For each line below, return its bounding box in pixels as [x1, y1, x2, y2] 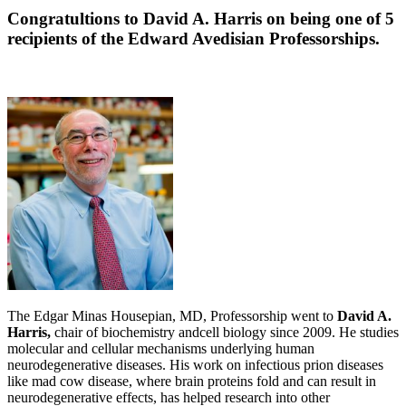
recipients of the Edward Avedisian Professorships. [7, 29, 384, 49]
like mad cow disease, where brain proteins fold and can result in [7, 373, 376, 390]
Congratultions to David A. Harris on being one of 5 [7, 9, 394, 29]
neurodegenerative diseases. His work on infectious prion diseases [7, 357, 383, 373]
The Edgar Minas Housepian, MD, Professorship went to [7, 308, 337, 324]
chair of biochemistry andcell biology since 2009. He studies [51, 324, 399, 341]
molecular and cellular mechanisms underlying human [7, 341, 314, 357]
